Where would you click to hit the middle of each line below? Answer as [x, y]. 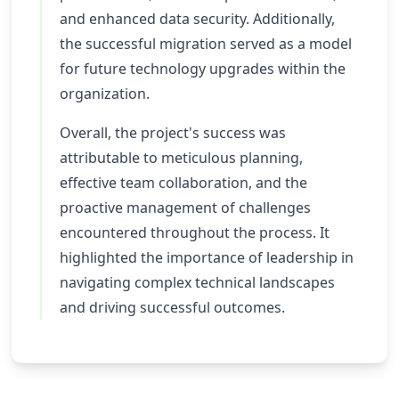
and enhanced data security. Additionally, [197, 19]
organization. [105, 94]
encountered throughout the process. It [195, 232]
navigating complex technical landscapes [197, 282]
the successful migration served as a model [206, 44]
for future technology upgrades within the [203, 69]
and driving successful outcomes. [172, 307]
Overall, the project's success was [173, 133]
